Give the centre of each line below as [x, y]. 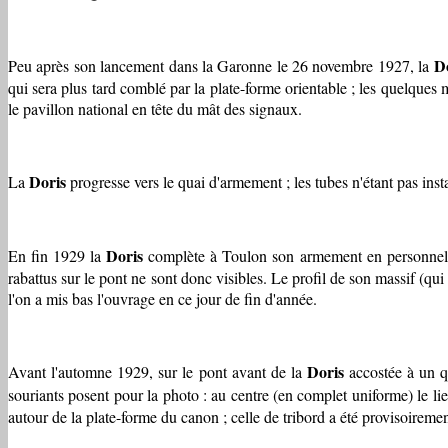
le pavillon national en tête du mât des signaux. [155, 108]
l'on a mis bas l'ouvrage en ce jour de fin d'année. [162, 298]
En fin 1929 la [57, 255]
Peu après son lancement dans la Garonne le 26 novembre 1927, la [221, 65]
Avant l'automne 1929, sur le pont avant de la [158, 371]
